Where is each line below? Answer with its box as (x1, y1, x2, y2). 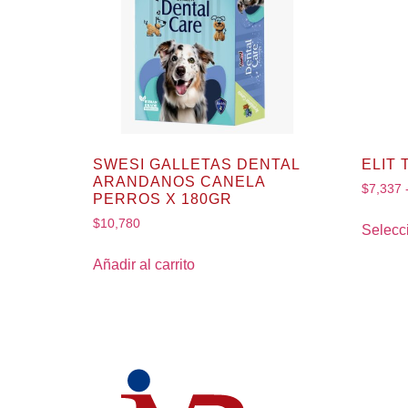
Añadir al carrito (93, 256, 195, 272)
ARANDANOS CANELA (93, 174, 265, 190)
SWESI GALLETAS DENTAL (93, 157, 300, 173)
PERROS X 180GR (93, 191, 232, 208)
